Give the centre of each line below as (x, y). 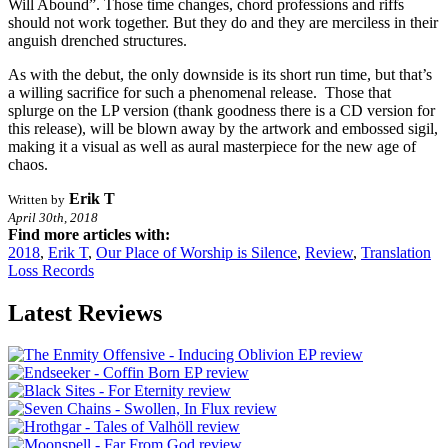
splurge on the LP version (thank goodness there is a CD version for (221, 110)
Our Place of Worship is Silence (196, 252)
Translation (396, 252)
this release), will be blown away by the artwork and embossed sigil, (223, 128)
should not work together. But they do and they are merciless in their (223, 22)
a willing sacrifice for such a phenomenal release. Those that (199, 92)
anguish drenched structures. (97, 40)
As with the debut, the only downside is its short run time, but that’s (220, 74)
